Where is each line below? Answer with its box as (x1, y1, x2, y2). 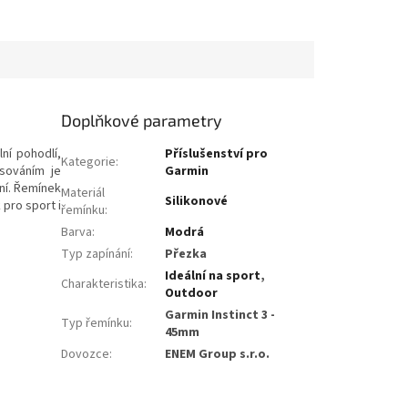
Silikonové (165, 192, 229, 211)
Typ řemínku (61, 314, 130, 333)
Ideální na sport (165, 267, 261, 286)
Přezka (165, 245, 208, 264)
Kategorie (61, 153, 117, 172)
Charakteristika (61, 275, 145, 294)
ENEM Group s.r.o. (165, 345, 270, 364)
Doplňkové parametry (61, 110, 223, 131)
